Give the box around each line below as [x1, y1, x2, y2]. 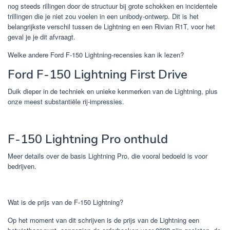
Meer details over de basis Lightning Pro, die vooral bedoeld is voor [8, 151, 207, 161]
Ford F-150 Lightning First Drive [8, 66, 187, 83]
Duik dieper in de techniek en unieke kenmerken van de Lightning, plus [8, 86, 218, 97]
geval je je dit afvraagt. [8, 32, 75, 42]
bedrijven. [8, 161, 36, 171]
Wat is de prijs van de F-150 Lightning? [8, 197, 123, 207]
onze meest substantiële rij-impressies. [8, 97, 124, 107]
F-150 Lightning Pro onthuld [8, 131, 168, 148]
